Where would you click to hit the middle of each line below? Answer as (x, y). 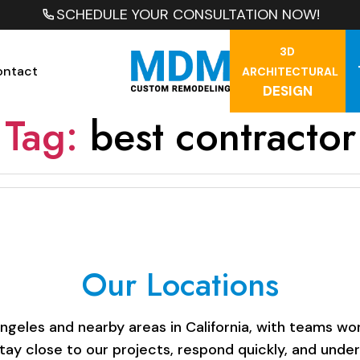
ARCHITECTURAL (290, 72)
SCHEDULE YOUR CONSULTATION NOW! (188, 14)
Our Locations (180, 284)
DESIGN (287, 91)
